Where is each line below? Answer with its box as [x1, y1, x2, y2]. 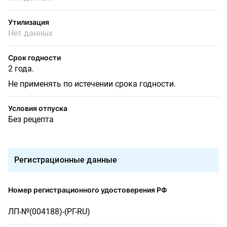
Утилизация [8, 17, 49, 26]
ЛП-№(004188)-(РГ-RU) [8, 206, 90, 216]
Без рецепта [8, 114, 54, 124]
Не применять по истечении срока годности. [8, 79, 176, 89]
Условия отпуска [8, 103, 67, 112]
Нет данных [8, 28, 53, 38]
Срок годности [8, 53, 61, 62]
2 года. [8, 63, 34, 73]
